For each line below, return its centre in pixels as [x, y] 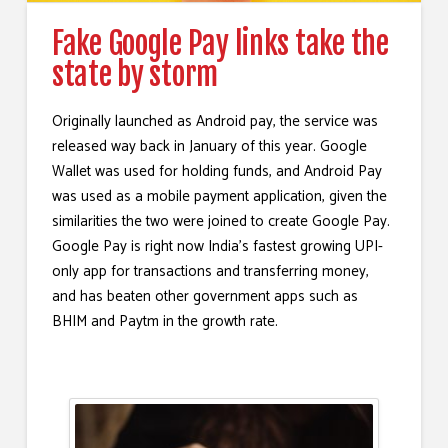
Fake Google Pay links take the [220, 43]
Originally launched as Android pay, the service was [214, 121]
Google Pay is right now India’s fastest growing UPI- [217, 246]
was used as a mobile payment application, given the [219, 196]
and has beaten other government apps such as [204, 296]
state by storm [135, 74]
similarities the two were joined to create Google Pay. [220, 221]
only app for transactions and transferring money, [210, 271]
